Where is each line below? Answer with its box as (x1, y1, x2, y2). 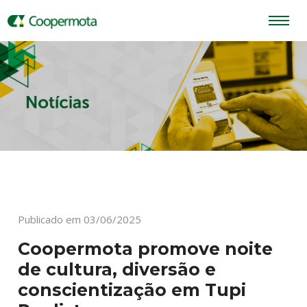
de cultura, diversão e (18, 259, 217, 280)
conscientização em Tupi (18, 280, 247, 300)
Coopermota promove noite (18, 238, 273, 259)
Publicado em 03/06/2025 (18, 212, 142, 226)
